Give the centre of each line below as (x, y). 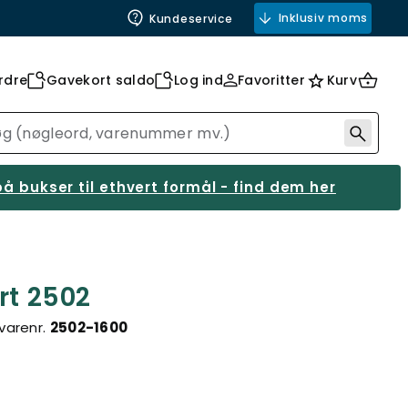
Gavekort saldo (101, 80)
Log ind (199, 80)
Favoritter (271, 80)
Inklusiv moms (323, 18)
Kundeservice (191, 18)
